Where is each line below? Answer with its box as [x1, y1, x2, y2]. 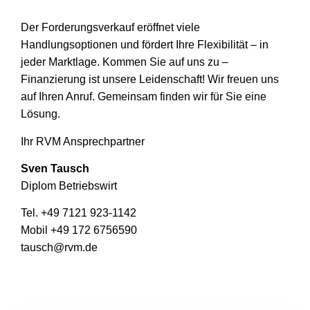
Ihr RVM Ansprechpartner [21, 135, 145, 147]
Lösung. [21, 108, 60, 120]
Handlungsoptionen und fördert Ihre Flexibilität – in [21, 39, 268, 51]
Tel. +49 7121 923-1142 [21, 207, 136, 219]
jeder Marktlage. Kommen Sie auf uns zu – [21, 56, 228, 69]
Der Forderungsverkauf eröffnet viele [21, 21, 200, 34]
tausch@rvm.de [21, 241, 98, 254]
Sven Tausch [21, 162, 89, 174]
